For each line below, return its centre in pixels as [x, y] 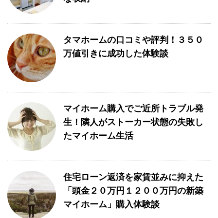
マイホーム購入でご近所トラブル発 [133, 109]
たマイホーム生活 [98, 136]
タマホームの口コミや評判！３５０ [133, 40]
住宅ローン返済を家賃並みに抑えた [133, 177]
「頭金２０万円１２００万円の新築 [133, 191]
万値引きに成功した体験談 [116, 54]
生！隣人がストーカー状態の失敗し [133, 122]
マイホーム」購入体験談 [111, 205]
